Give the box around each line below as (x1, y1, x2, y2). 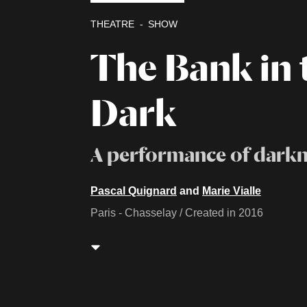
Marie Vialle (202, 185, 261, 197)
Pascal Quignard (90, 185, 177, 197)
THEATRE (90, 19, 134, 29)
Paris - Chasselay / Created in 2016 (90, 207, 263, 219)
